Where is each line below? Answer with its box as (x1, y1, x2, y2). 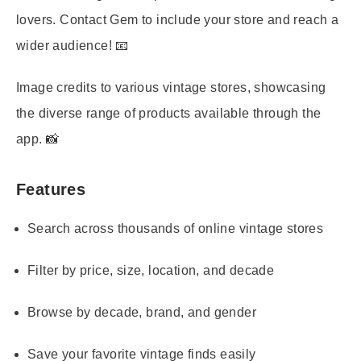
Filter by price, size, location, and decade (27, 263, 275, 277)
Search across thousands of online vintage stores (27, 222, 324, 235)
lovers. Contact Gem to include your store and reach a (16, 13, 339, 27)
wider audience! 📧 (16, 39, 129, 52)
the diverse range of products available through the (16, 106, 322, 120)
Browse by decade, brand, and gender (27, 305, 256, 319)
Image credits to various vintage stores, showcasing (16, 81, 326, 94)
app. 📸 (16, 132, 60, 146)
